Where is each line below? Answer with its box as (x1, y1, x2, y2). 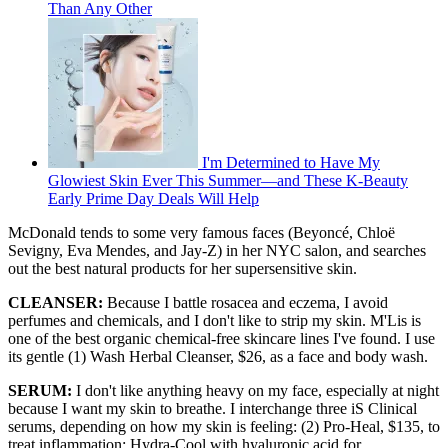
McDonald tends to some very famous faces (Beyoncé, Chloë (8, 223, 395, 241)
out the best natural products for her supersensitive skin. (8, 259, 357, 277)
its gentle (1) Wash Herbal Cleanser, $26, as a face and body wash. (8, 347, 428, 365)
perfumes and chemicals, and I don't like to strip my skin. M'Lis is (8, 311, 421, 329)
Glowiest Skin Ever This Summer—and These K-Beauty (48, 171, 408, 189)
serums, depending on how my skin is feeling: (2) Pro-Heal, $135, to (8, 417, 440, 435)
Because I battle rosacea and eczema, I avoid (103, 293, 388, 311)
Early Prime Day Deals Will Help (48, 189, 259, 207)
